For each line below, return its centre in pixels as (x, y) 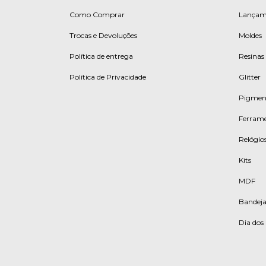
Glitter (250, 77)
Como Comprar (97, 15)
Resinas (251, 56)
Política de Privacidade (108, 77)
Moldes (250, 36)
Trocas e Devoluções (103, 36)
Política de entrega (101, 56)
